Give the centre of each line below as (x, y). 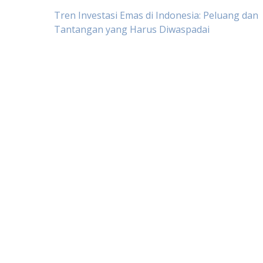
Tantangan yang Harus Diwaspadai (132, 29)
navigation (107, 51)
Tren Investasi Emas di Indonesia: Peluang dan (156, 15)
